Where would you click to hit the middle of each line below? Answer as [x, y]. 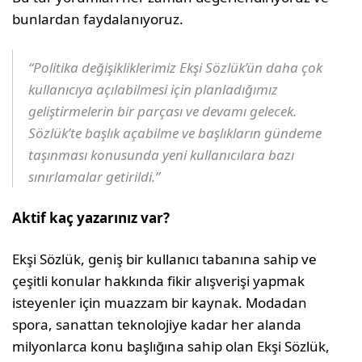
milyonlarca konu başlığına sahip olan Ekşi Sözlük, [171, 346]
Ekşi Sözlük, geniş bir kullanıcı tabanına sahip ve [165, 259]
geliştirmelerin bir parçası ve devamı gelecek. [163, 111]
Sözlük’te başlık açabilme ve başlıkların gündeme [175, 133]
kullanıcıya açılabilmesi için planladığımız [154, 89]
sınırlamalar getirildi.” [95, 176]
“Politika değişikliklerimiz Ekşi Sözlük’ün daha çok [176, 67]
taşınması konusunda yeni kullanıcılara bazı [162, 154]
